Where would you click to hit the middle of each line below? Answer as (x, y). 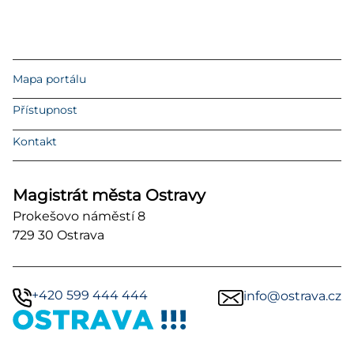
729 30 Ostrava (58, 235)
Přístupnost (45, 110)
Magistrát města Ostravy (109, 195)
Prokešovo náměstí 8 (79, 216)
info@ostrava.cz (292, 296)
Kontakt (35, 141)
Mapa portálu (49, 79)
